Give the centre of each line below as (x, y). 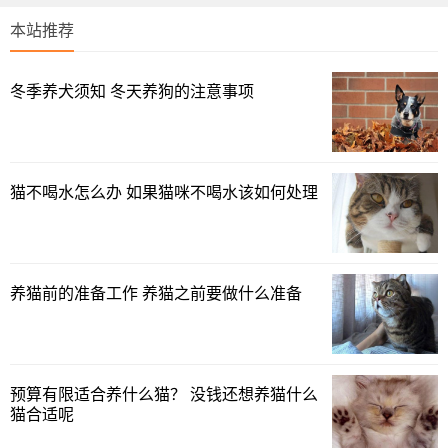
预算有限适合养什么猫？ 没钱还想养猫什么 (164, 394)
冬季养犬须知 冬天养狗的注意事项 (132, 91)
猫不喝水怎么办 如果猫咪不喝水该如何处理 (164, 192)
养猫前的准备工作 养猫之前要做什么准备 (156, 293)
